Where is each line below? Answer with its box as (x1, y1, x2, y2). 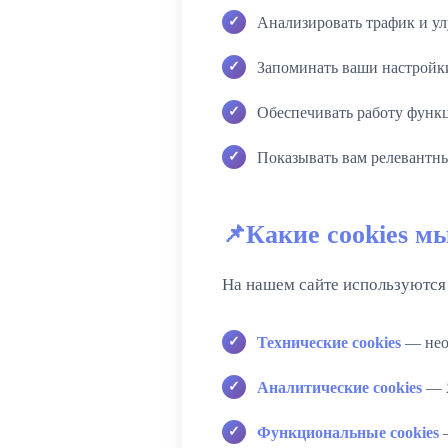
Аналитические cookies (257, 378, 422, 396)
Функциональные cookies (257, 423, 439, 441)
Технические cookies (257, 333, 401, 351)
